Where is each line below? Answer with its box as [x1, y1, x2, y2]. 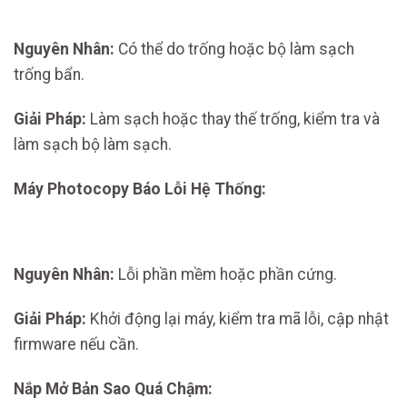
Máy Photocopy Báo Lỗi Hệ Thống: [14, 179, 266, 198]
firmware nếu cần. [14, 334, 139, 353]
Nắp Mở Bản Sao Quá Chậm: [14, 379, 213, 398]
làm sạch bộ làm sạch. [14, 134, 172, 154]
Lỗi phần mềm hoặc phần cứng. [114, 265, 337, 284]
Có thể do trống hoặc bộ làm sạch [114, 39, 354, 58]
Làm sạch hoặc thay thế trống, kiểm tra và [86, 109, 380, 128]
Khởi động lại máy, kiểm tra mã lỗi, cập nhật [86, 309, 389, 328]
